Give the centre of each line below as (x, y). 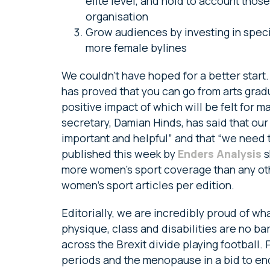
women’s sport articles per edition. (149, 185)
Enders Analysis (220, 154)
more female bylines (139, 48)
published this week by (120, 154)
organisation (118, 16)
